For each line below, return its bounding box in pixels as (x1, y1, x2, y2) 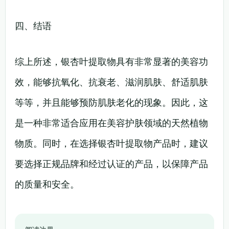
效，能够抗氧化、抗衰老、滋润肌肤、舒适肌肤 (15, 76, 208, 88)
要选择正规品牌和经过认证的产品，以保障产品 (15, 157, 208, 170)
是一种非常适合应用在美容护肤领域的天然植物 (15, 117, 208, 129)
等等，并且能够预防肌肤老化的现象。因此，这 (15, 96, 208, 108)
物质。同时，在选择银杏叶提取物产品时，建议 (15, 137, 208, 149)
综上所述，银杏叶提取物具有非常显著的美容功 (15, 55, 208, 67)
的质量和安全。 (15, 178, 79, 190)
